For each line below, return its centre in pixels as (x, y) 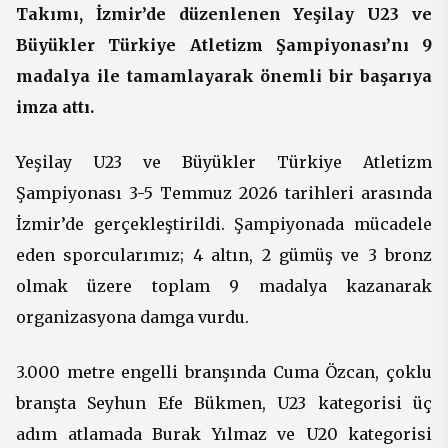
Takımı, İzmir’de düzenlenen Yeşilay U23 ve (224, 13)
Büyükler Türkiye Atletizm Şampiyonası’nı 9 (224, 44)
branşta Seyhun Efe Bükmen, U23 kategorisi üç (224, 402)
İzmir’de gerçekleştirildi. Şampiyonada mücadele (224, 223)
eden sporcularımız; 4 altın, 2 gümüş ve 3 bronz (224, 254)
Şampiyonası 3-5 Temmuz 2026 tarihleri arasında (224, 192)
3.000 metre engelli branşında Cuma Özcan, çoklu (224, 371)
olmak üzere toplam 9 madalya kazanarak (224, 285)
